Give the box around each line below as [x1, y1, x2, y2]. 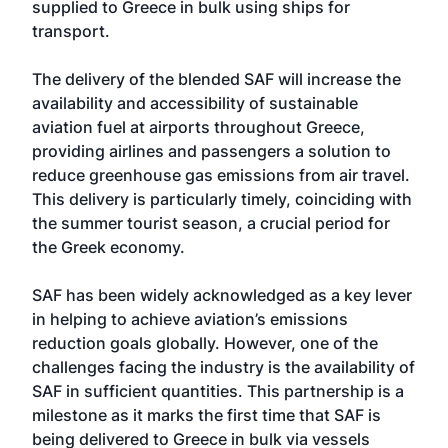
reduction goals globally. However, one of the [32, 332, 378, 353]
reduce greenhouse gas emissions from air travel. [32, 164, 410, 185]
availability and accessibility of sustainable [32, 92, 358, 113]
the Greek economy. [32, 236, 185, 257]
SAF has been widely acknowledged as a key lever [32, 284, 412, 305]
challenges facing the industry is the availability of [32, 356, 415, 377]
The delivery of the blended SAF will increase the [32, 68, 401, 89]
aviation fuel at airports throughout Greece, [32, 116, 365, 137]
